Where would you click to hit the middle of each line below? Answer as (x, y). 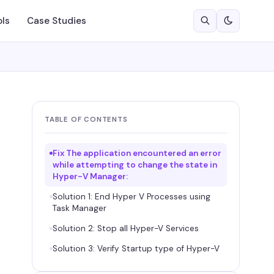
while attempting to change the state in (135, 165)
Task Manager (80, 208)
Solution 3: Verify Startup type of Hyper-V (136, 249)
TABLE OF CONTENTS (86, 120)
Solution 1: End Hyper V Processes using (131, 197)
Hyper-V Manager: (90, 176)
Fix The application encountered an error (137, 153)
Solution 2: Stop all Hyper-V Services (126, 228)
